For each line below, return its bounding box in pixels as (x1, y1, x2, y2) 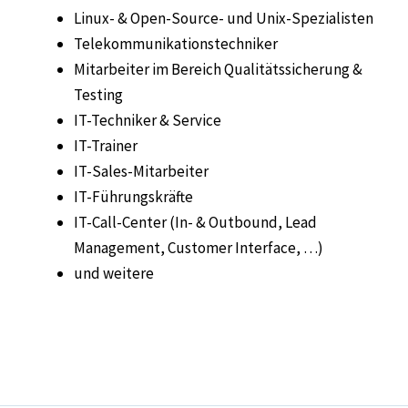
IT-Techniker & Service (74, 110, 221, 131)
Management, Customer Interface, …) (74, 238, 323, 259)
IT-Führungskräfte (74, 187, 193, 208)
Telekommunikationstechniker (74, 34, 278, 55)
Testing (74, 85, 123, 106)
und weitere (74, 263, 154, 284)
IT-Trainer (74, 136, 138, 157)
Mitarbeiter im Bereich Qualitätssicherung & (74, 59, 362, 80)
